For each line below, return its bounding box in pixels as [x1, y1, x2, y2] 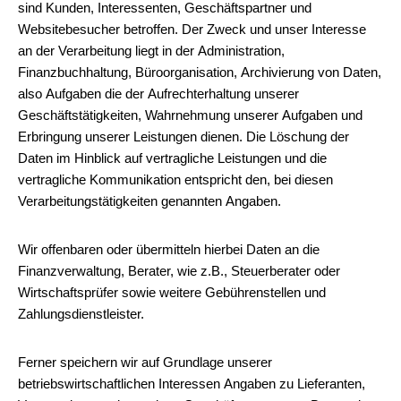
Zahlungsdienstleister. [18, 306, 144, 321]
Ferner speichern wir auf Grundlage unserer [18, 354, 272, 370]
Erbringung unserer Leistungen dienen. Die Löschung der [18, 129, 349, 144]
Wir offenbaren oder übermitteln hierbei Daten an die [18, 242, 320, 257]
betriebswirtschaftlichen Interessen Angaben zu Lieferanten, [18, 376, 365, 391]
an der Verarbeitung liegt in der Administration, [18, 43, 285, 58]
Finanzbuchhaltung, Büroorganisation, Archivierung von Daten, [18, 64, 381, 80]
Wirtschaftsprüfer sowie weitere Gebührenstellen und [18, 285, 326, 300]
